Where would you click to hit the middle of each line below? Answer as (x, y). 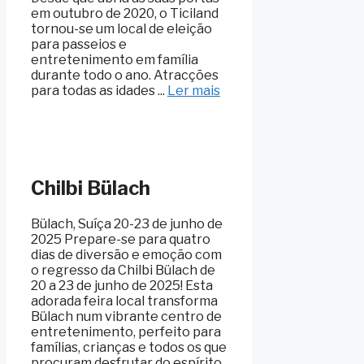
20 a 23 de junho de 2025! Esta (122, 285)
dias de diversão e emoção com (126, 254)
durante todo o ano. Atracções (125, 75)
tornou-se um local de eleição (121, 28)
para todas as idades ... (99, 90)
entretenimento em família (115, 59)
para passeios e (79, 44)
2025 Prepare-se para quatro (121, 239)
